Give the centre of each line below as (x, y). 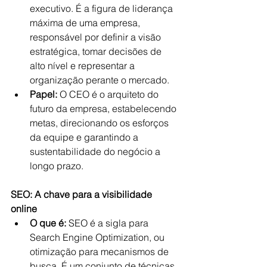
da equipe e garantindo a (85, 137)
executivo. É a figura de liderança (103, 8)
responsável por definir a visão (97, 37)
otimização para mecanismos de (100, 251)
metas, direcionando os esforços (100, 122)
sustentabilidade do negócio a (96, 151)
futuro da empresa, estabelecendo (104, 108)
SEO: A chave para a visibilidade (83, 194)
